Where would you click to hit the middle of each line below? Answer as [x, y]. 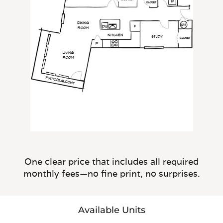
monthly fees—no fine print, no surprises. [111, 173]
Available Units [111, 210]
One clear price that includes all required [111, 161]
